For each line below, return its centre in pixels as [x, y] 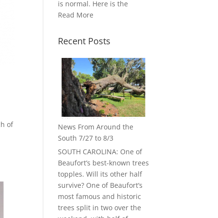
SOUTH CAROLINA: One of [100, 151]
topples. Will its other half [100, 174]
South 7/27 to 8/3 [86, 138]
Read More [76, 15]
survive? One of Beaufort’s [100, 185]
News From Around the [96, 127]
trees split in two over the [100, 207]
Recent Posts [84, 41]
